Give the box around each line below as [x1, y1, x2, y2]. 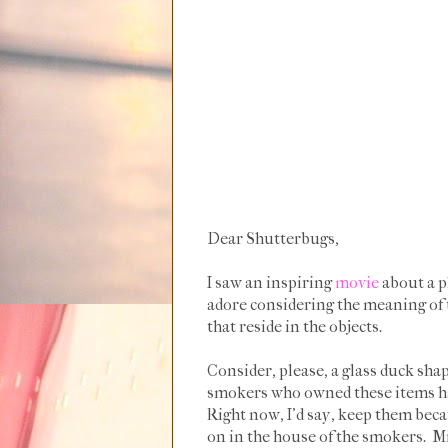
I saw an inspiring [207, 273, 335, 292]
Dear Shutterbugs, [207, 229, 339, 248]
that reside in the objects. [207, 317, 382, 336]
